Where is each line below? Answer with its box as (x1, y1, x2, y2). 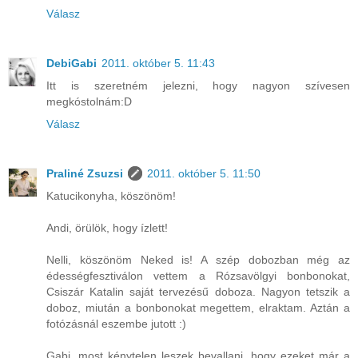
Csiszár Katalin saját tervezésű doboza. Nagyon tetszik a (46, 284, 350, 298)
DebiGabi (46, 56, 97, 70)
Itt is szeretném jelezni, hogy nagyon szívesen (46, 78, 350, 92)
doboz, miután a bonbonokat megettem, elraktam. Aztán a (46, 300, 350, 314)
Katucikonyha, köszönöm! (46, 189, 176, 202)
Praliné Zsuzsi (46, 166, 123, 180)
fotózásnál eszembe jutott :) (46, 316, 186, 330)
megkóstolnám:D (46, 94, 132, 108)
